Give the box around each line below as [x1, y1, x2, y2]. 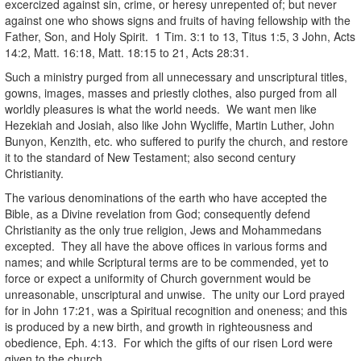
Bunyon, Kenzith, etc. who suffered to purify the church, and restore [5, 132, 348, 149]
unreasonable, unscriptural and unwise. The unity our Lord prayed [5, 285, 345, 302]
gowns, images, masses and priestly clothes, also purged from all [5, 84, 337, 101]
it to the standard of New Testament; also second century [5, 148, 296, 165]
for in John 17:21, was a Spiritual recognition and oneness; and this [5, 301, 347, 318]
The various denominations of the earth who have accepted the [5, 189, 327, 205]
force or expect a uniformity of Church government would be [5, 269, 311, 286]
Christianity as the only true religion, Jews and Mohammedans [5, 221, 322, 238]
